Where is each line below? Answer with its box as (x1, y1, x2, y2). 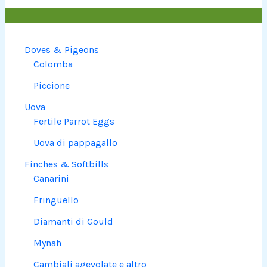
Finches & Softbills (24, 159, 109, 170)
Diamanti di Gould (33, 216, 114, 228)
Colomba (33, 58, 73, 70)
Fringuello (33, 194, 79, 206)
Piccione (33, 80, 70, 92)
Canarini (33, 173, 70, 185)
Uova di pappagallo (33, 137, 118, 149)
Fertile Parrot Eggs (33, 116, 115, 128)
